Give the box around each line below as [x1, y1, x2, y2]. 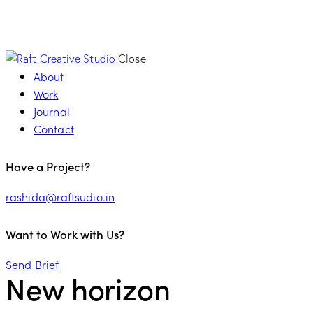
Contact [34, 120, 74, 136]
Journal [34, 103, 70, 119]
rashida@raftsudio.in [6, 188, 115, 204]
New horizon [6, 267, 170, 308]
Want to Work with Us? [6, 226, 124, 243]
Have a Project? [6, 158, 90, 175]
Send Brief [6, 256, 59, 272]
